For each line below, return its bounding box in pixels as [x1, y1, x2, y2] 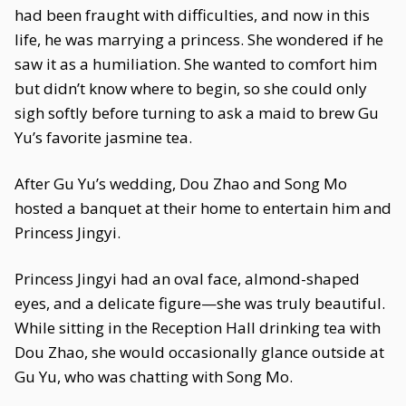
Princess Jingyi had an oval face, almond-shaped [14, 268, 360, 289]
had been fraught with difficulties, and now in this [14, 5, 370, 25]
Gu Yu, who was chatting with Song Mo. [14, 366, 293, 387]
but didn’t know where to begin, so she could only [14, 78, 367, 99]
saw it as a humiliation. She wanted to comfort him [14, 53, 377, 74]
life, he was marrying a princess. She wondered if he [14, 29, 383, 50]
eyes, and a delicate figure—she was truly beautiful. [14, 293, 385, 314]
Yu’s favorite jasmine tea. [14, 127, 192, 148]
